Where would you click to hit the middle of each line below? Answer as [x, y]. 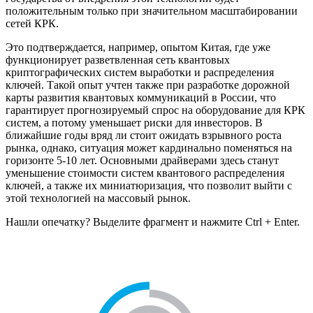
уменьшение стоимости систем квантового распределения [145, 173]
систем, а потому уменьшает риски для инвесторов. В [134, 122]
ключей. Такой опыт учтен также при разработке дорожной [148, 85]
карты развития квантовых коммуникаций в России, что [141, 97]
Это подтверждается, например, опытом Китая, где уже [138, 47]
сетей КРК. [32, 23]
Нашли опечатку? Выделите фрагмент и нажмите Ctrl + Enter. [153, 221]
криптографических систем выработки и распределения [140, 72]
